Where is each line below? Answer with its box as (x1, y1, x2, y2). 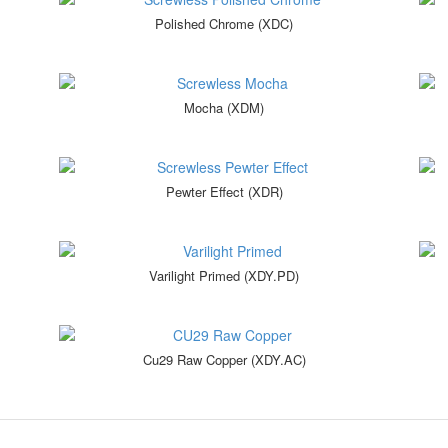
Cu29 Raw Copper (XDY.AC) (142, 350, 306, 370)
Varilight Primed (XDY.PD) (149, 266, 299, 286)
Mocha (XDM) (184, 98, 264, 118)
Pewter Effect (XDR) (165, 182, 283, 202)
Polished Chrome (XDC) (155, 14, 293, 34)
